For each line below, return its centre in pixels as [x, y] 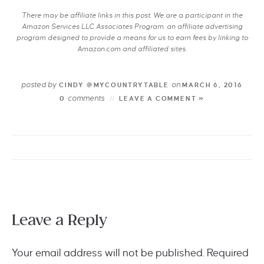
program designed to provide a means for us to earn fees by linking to [132, 38]
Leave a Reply [60, 221]
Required [228, 253]
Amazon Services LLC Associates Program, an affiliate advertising [132, 27]
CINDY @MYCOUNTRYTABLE [114, 85]
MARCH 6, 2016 [211, 85]
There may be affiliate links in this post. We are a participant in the [132, 16]
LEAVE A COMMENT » [162, 98]
